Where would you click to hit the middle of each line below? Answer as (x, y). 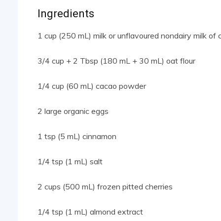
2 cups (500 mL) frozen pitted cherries (105, 187)
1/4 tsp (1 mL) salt (70, 162)
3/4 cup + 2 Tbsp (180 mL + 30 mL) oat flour (116, 61)
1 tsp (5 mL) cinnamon (77, 136)
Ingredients (66, 14)
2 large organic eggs (73, 111)
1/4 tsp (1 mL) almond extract (90, 212)
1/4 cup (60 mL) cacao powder (92, 86)
